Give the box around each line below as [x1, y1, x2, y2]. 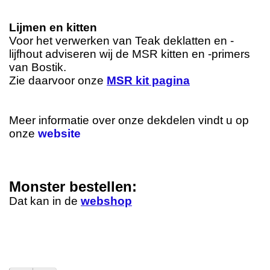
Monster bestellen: [9, 178, 137, 195]
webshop [81, 195, 132, 208]
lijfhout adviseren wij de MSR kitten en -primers [9, 48, 250, 61]
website [38, 127, 81, 140]
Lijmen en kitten [9, 21, 97, 34]
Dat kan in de [9, 195, 81, 208]
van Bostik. [9, 61, 66, 74]
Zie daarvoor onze [9, 74, 107, 87]
